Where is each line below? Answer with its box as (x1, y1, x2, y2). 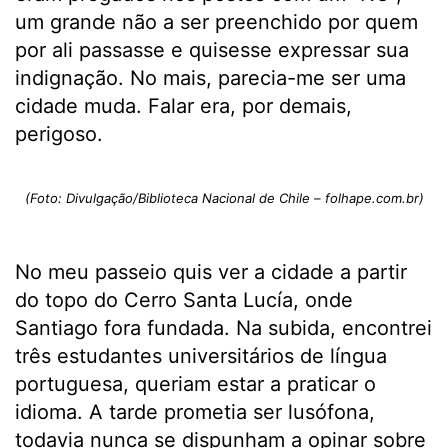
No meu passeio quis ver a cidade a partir (15, 260, 407, 285)
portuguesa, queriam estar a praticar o (15, 372, 376, 397)
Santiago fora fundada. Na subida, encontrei (15, 316, 432, 341)
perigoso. (15, 122, 103, 147)
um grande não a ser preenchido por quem (15, 10, 418, 35)
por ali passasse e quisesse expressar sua (15, 38, 409, 63)
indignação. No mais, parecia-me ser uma (15, 66, 406, 91)
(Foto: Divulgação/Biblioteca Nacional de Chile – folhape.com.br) (24, 190, 424, 207)
